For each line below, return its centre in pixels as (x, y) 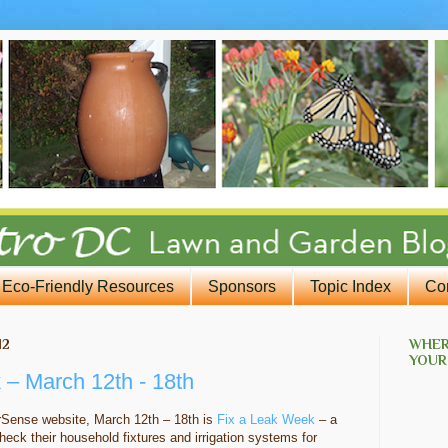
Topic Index (350, 286)
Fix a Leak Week (266, 419)
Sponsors (242, 286)
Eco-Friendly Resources (88, 286)
